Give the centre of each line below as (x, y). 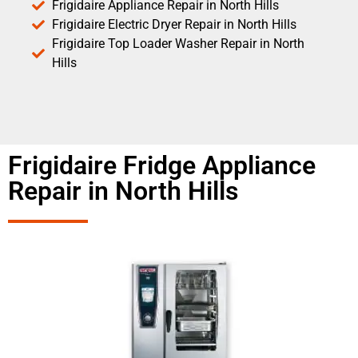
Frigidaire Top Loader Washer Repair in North (178, 43)
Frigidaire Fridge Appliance (162, 165)
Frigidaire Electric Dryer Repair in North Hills (174, 24)
